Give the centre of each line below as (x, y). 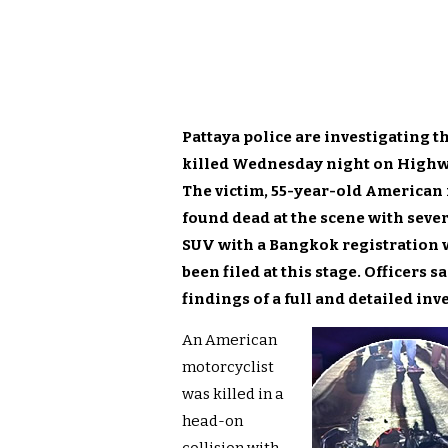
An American (229, 340)
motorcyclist (228, 367)
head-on (212, 421)
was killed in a (233, 394)
